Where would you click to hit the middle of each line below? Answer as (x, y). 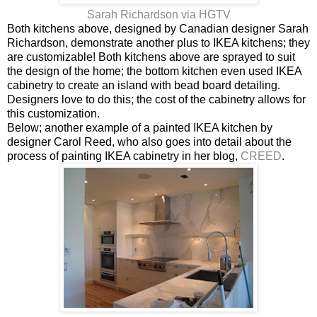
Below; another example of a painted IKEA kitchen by (140, 127)
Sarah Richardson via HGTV (158, 14)
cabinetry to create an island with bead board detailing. (144, 85)
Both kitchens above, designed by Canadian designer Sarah (158, 28)
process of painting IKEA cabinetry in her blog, (124, 156)
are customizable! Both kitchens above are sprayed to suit (151, 57)
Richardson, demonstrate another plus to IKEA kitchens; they (158, 42)
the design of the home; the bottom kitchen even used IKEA (154, 71)
